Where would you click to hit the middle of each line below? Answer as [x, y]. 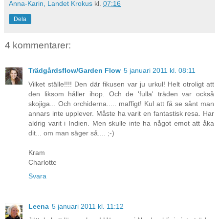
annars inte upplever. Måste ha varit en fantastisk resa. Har [121, 114]
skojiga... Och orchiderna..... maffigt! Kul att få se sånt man [121, 104]
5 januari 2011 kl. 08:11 [160, 71]
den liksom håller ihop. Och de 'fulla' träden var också [121, 94]
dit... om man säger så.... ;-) [71, 133]
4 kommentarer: [38, 45]
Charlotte [43, 163]
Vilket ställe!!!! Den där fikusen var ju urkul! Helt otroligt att [121, 84]
